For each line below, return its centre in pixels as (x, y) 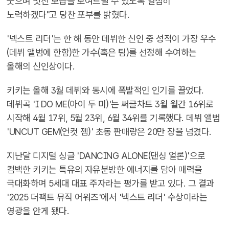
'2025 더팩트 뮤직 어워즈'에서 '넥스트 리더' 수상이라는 (107, 197)
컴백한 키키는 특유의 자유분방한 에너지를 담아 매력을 (105, 169)
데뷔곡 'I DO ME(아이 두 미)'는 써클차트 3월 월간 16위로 (110, 104)
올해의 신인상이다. (41, 66)
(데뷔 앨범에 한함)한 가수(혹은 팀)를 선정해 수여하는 (102, 52)
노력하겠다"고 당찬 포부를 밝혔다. (68, 15)
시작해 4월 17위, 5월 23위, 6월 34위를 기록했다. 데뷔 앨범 (113, 118)
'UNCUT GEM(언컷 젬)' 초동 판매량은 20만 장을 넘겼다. (109, 132)
